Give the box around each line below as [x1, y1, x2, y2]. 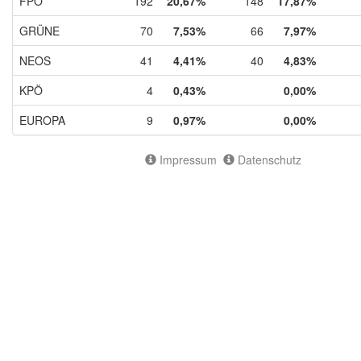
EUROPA [19, 111, 65, 128]
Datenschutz [234, 151, 301, 168]
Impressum [156, 151, 217, 168]
